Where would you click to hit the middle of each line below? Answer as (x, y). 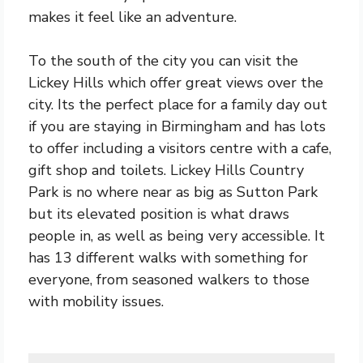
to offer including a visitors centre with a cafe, (180, 148)
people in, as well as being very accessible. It (177, 236)
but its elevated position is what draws (159, 214)
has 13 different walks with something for (168, 258)
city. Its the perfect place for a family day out (178, 105)
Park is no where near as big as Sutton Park (173, 192)
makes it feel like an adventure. (132, 17)
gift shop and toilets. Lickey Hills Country (166, 170)
